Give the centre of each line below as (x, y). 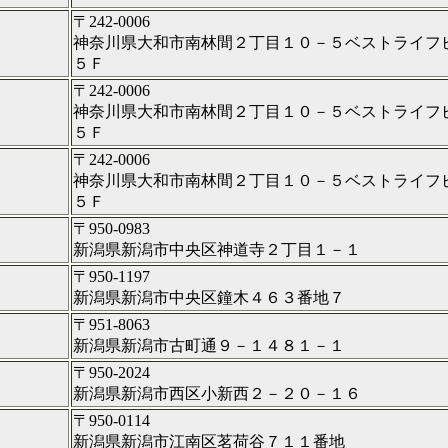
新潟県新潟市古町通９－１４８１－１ (209, 345)
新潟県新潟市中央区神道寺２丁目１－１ (217, 249)
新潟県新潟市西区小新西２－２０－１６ (217, 393)
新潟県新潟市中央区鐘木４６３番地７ (209, 297)
